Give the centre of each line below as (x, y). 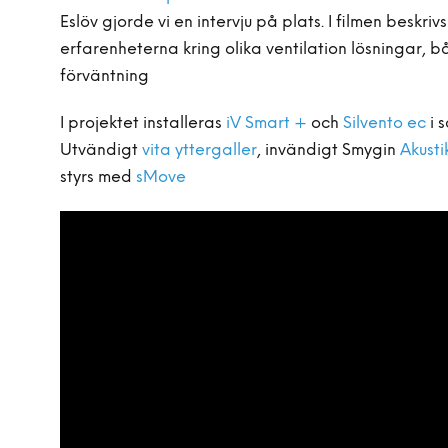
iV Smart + (266, 123)
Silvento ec (384, 123)
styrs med (96, 177)
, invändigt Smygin (328, 150)
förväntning (104, 76)
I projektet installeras (143, 123)
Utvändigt (101, 150)
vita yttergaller (199, 150)
